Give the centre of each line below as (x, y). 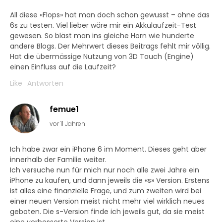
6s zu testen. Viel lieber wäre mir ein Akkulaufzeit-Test (103, 26)
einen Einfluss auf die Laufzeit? (63, 67)
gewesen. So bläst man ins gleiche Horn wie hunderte (102, 36)
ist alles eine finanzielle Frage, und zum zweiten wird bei (106, 191)
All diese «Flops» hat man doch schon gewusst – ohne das (110, 15)
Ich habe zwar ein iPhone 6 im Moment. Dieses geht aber (108, 149)
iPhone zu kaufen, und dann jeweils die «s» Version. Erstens (110, 181)
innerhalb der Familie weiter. (58, 160)
